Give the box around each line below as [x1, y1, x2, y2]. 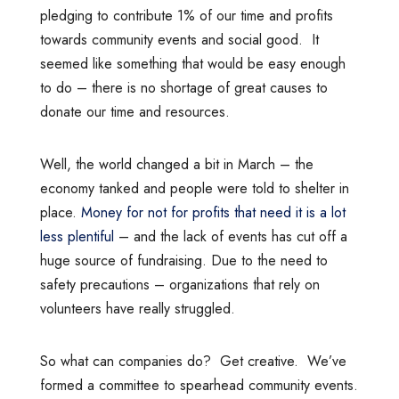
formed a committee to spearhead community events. [39, 374, 358, 395]
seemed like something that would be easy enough [39, 53, 346, 74]
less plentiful [39, 225, 114, 247]
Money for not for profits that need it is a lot [80, 201, 346, 223]
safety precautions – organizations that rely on [39, 273, 320, 295]
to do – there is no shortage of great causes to [39, 77, 328, 98]
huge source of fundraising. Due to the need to [39, 249, 328, 271]
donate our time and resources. [39, 101, 234, 122]
